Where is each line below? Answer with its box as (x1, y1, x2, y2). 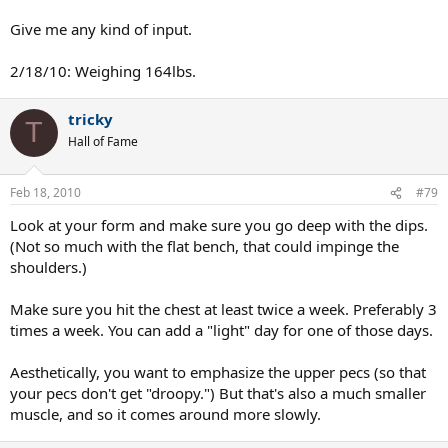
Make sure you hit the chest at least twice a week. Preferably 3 (10, 299, 437, 319)
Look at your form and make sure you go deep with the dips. (10, 215, 428, 235)
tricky (68, 108, 113, 129)
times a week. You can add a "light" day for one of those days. (10, 320, 433, 340)
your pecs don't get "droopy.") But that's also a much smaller (10, 383, 426, 403)
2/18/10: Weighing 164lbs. (10, 60, 196, 81)
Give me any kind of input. (10, 18, 192, 39)
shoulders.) (10, 257, 87, 277)
